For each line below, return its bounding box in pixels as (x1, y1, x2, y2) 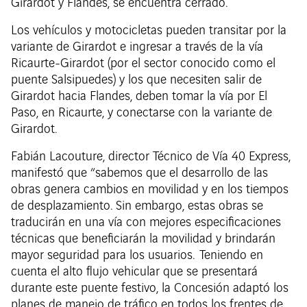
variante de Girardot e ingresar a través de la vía (11, 40, 263, 54)
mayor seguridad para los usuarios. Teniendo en (11, 248, 263, 262)
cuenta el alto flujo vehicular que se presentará (11, 265, 258, 279)
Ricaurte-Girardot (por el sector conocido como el (11, 56, 275, 71)
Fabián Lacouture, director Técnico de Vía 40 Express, (11, 149, 291, 164)
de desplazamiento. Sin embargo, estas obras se (11, 199, 263, 213)
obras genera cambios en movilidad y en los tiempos (11, 182, 288, 197)
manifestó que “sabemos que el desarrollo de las (11, 166, 268, 180)
